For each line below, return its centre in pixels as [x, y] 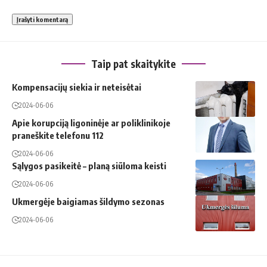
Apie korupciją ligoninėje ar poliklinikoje [91, 122]
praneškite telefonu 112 [58, 135]
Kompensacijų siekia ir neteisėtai [77, 87]
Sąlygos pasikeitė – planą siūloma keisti [89, 165]
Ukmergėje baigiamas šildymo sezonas [88, 201]
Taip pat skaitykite [133, 63]
